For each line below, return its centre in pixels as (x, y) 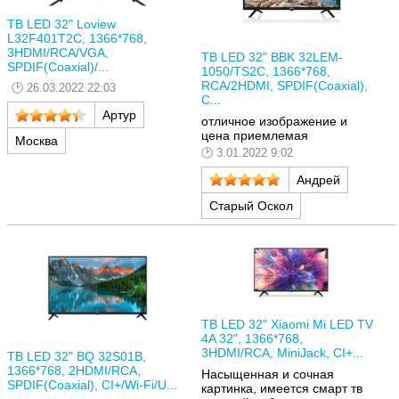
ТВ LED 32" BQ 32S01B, (77, 356)
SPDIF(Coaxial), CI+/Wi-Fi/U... (92, 384)
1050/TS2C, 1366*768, (266, 72)
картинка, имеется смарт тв (282, 388)
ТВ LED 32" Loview (61, 24)
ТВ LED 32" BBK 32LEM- (272, 57)
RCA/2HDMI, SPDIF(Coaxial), (285, 86)
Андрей (318, 179)
